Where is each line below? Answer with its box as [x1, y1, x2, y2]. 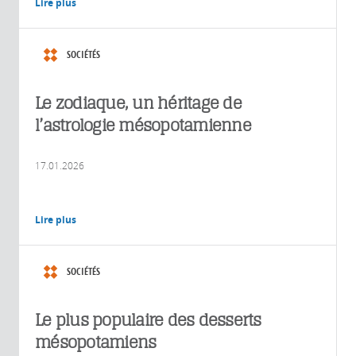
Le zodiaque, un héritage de [35, 92, 242, 113]
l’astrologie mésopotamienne [35, 114, 251, 135]
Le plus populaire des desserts [35, 309, 261, 330]
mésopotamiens [35, 331, 157, 352]
